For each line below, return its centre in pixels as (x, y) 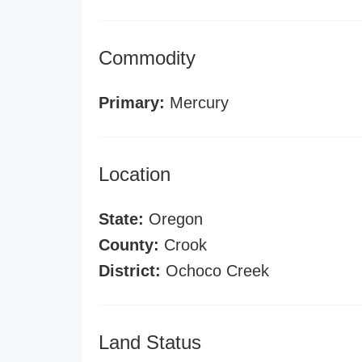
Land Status (150, 342)
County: (129, 245)
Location (135, 174)
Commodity (147, 58)
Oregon (173, 219)
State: (121, 219)
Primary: (132, 103)
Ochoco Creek (215, 271)
